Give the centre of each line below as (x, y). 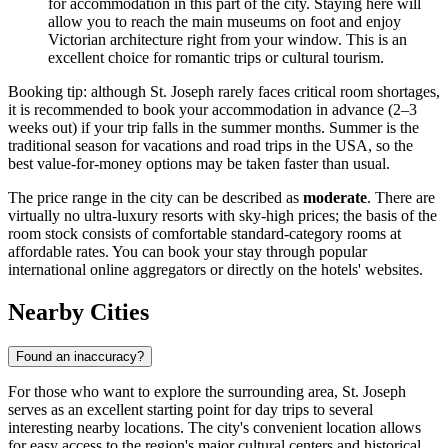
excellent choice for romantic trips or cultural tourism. (216, 58)
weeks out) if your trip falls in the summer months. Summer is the (213, 128)
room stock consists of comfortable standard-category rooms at (204, 234)
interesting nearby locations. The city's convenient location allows (214, 428)
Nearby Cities (78, 312)
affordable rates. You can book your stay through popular (187, 252)
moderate (335, 198)
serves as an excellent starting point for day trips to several (190, 410)
